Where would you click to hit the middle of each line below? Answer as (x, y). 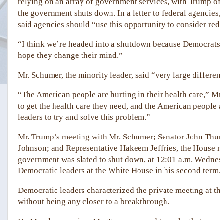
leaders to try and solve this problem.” (84, 117)
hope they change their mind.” (70, 55)
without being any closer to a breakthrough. (94, 202)
